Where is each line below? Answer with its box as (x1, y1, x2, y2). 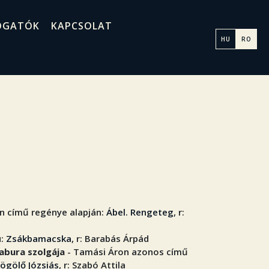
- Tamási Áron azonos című (65, 246, 188, 258)
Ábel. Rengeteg (106, 206, 174, 218)
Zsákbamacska (6, 232, 71, 244)
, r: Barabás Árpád (71, 232, 149, 244)
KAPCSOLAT (50, 19, 112, 32)
